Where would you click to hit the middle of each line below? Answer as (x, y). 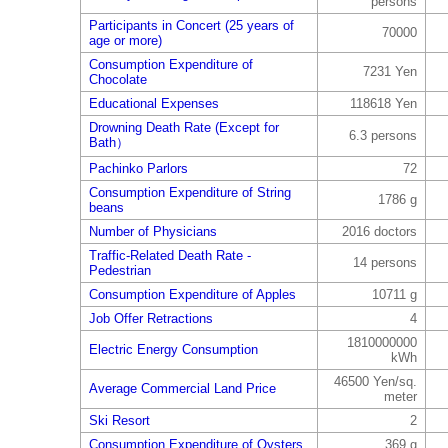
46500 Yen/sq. (375, 381)
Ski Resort (119, 420)
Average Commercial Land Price (182, 388)
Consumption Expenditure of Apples (192, 294)
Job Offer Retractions (150, 318)
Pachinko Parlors (138, 168)
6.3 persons (382, 135)
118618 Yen (383, 103)
